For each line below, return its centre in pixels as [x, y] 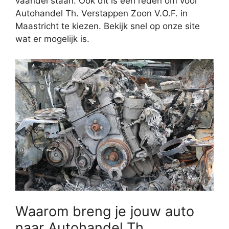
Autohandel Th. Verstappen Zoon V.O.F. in [101, 14]
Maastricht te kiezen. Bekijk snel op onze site [108, 26]
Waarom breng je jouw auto [105, 212]
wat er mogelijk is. [52, 39]
